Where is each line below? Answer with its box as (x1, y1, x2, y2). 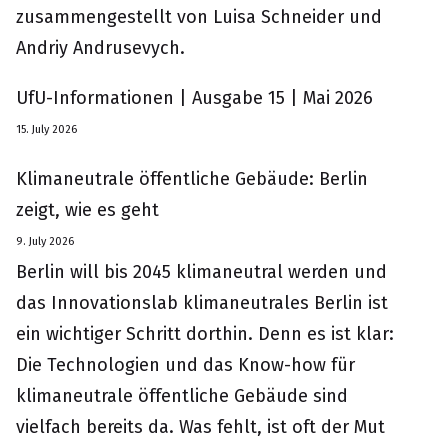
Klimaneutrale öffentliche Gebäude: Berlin (16, 168, 368, 190)
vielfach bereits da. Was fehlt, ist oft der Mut (16, 416, 385, 438)
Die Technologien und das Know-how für (16, 354, 355, 376)
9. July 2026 (16, 235, 74, 248)
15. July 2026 (16, 123, 77, 136)
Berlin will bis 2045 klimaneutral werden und (16, 261, 387, 283)
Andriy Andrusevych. (16, 37, 185, 59)
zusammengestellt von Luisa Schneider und (16, 6, 382, 28)
